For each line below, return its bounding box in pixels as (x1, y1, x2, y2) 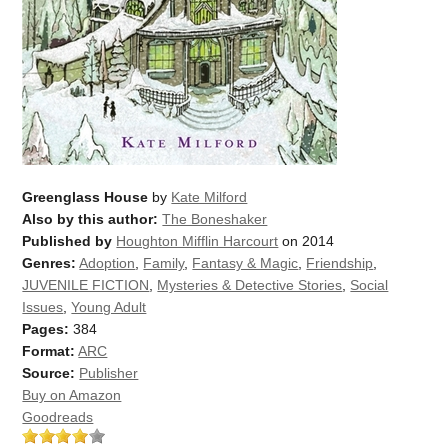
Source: (22, 364, 76, 381)
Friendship (306, 254, 374, 271)
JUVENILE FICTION (22, 276, 150, 293)
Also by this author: (22, 210, 159, 227)
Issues (22, 298, 64, 315)
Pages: (22, 320, 70, 337)
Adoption (79, 254, 136, 271)
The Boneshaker (162, 210, 268, 227)
